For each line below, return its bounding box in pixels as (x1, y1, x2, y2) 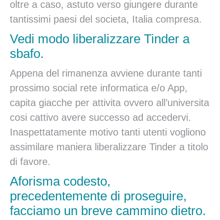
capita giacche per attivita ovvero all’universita (10, 97, 209, 108)
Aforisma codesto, (10, 174, 110, 189)
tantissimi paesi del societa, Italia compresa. (10, 14, 202, 25)
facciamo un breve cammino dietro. (10, 203, 206, 218)
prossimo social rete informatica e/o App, (10, 82, 188, 93)
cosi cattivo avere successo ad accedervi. (10, 112, 191, 123)
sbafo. (10, 46, 44, 61)
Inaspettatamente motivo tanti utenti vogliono (10, 127, 206, 137)
